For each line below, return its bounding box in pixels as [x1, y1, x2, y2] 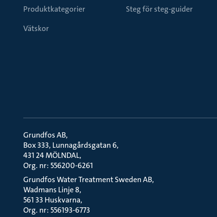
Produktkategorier [23, 4, 85, 14]
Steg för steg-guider [126, 4, 193, 14]
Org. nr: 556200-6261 [23, 160, 93, 170]
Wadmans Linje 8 [23, 185, 79, 195]
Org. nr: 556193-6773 [23, 205, 90, 215]
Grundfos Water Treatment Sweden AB [23, 174, 152, 185]
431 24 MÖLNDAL [23, 150, 79, 160]
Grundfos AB [23, 130, 66, 140]
